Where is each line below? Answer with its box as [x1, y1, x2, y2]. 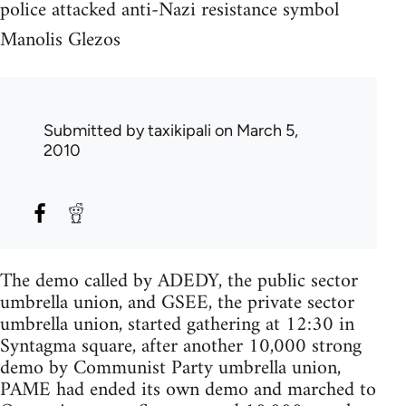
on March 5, [211, 120, 298, 140]
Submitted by [43, 120, 148, 140]
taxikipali [148, 120, 211, 140]
